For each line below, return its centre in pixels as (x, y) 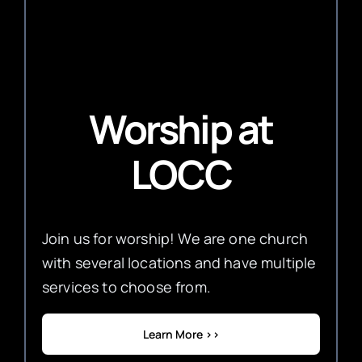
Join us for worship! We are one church (175, 239)
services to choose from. (126, 287)
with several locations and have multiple (179, 263)
